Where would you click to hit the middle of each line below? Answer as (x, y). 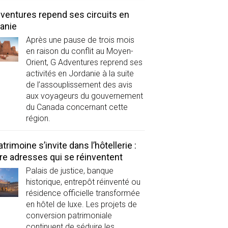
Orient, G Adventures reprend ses (84, 63)
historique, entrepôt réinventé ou (83, 182)
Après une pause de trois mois (80, 40)
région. (38, 119)
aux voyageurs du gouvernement (84, 96)
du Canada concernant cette (77, 107)
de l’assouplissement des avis (79, 85)
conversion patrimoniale (69, 215)
